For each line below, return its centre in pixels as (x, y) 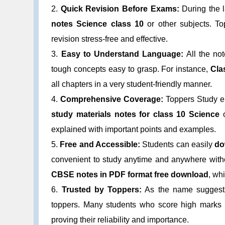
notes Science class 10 (97, 24)
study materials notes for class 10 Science (136, 114)
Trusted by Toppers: (102, 189)
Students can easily (178, 144)
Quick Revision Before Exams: (120, 9)
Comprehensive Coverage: (112, 99)
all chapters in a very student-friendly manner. (132, 84)
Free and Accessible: (100, 144)
